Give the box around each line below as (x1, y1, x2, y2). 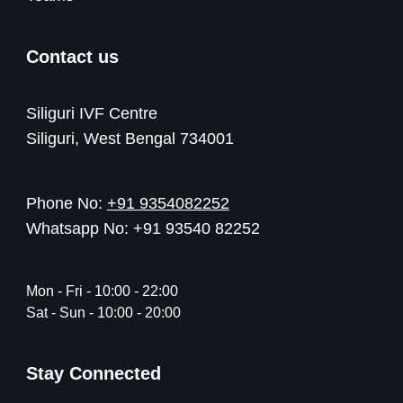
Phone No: (26, 194, 107, 213)
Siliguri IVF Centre (26, 104, 157, 123)
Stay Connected (26, 363, 161, 384)
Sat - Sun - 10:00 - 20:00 (26, 305, 181, 321)
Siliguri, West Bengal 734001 (26, 130, 234, 148)
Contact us (26, 47, 119, 67)
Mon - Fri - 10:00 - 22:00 (26, 283, 178, 300)
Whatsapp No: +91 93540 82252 (26, 219, 260, 238)
